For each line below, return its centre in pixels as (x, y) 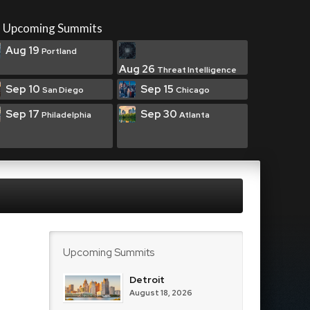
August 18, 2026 (161, 293)
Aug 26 (138, 69)
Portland (59, 51)
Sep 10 (24, 89)
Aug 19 (24, 51)
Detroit (147, 280)
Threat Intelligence (197, 70)
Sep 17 (24, 114)
